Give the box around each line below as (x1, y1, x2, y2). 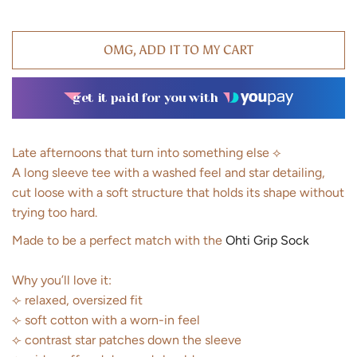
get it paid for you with (72, 90, 219, 106)
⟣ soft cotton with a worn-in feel (12, 312, 200, 328)
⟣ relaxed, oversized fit (12, 292, 143, 308)
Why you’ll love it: (12, 272, 112, 288)
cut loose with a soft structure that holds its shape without (12, 184, 344, 200)
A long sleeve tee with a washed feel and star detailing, (12, 164, 325, 180)
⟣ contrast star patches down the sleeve (12, 331, 241, 347)
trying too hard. (12, 204, 97, 220)
